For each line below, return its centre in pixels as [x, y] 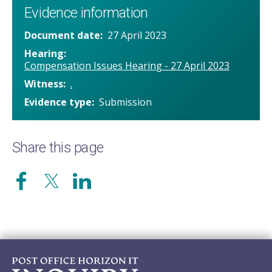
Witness [44, 84]
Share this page [58, 148]
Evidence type [58, 102]
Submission [125, 102]
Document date [62, 36]
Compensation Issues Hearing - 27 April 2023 [127, 66]
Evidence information [86, 13]
